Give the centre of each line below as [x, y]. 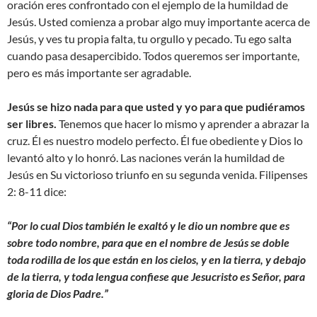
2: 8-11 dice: [37, 192]
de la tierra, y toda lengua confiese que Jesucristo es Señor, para [156, 277]
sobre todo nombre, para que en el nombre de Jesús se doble [148, 243]
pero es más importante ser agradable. [99, 73]
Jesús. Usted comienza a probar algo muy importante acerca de [158, 22]
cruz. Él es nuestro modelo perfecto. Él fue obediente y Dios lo [155, 141]
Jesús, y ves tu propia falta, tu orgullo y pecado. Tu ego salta [149, 39]
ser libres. [32, 124]
